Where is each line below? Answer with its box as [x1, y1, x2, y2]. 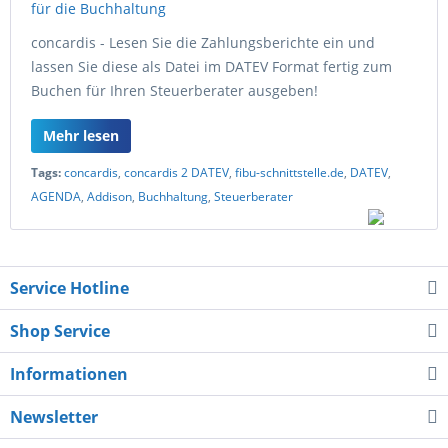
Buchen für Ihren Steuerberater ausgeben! [31, 81, 318, 100]
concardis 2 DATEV [124, 164, 229, 181]
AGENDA [31, 188, 81, 205]
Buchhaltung [138, 188, 208, 205]
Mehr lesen [43, 126, 119, 145]
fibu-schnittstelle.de [235, 164, 344, 181]
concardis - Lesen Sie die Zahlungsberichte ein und [31, 33, 375, 52]
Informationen [10, 363, 128, 385]
